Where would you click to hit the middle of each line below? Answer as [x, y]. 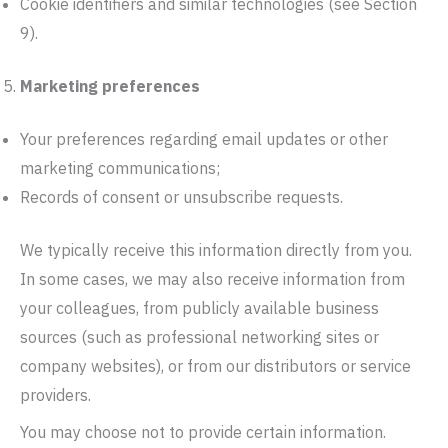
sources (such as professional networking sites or [199, 337]
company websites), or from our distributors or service [215, 366]
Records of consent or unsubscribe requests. [181, 197]
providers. [55, 395]
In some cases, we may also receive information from [212, 279]
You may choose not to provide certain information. [203, 432]
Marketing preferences [110, 86]
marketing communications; [120, 168]
